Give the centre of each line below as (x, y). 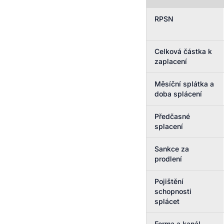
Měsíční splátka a (184, 84)
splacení (169, 126)
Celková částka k (183, 51)
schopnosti (173, 191)
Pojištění (169, 181)
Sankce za (172, 149)
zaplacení (171, 61)
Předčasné (172, 116)
